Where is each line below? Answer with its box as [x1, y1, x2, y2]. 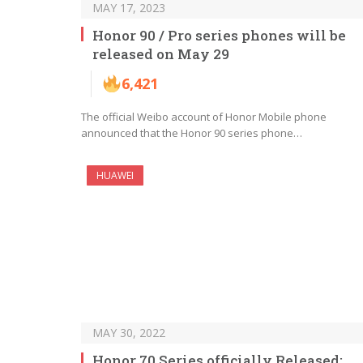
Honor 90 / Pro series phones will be [92, 25, 346, 45]
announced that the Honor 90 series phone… [81, 125, 302, 140]
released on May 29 [92, 44, 229, 63]
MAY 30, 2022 [92, 325, 165, 341]
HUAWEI [96, 168, 134, 182]
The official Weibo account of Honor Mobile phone [81, 109, 327, 124]
